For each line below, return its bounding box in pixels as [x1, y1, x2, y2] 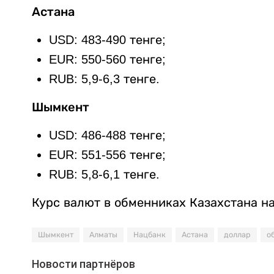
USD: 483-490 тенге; [49, 33, 166, 47]
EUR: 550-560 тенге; [49, 53, 166, 67]
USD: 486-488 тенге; [49, 128, 166, 143]
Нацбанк [133, 231, 166, 240]
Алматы [89, 231, 117, 240]
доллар [224, 231, 251, 240]
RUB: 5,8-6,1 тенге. [49, 168, 160, 182]
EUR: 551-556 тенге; [49, 148, 166, 162]
